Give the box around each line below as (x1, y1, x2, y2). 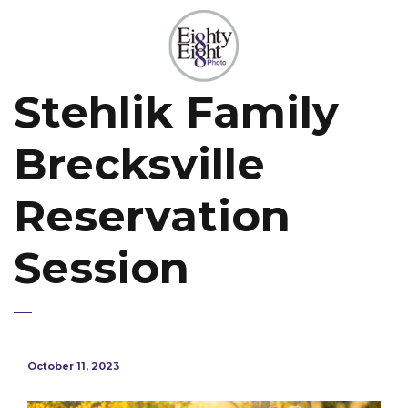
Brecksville (14, 138, 265, 190)
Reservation (14, 189, 291, 242)
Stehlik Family (14, 86, 339, 138)
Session (14, 241, 189, 294)
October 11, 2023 (27, 360, 119, 372)
